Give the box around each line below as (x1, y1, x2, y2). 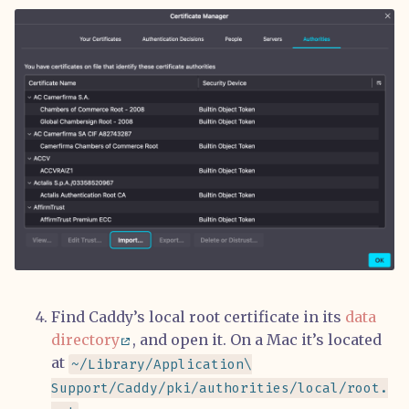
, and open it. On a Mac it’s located (131, 330, 382, 350)
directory (51, 330, 120, 350)
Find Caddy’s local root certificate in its (51, 308, 345, 327)
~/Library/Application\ (71, 355, 253, 373)
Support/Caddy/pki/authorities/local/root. (51, 379, 388, 397)
